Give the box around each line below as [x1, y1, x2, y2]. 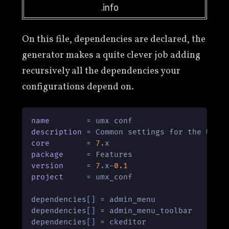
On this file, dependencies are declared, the [21, 32, 205, 46]
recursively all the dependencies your [21, 64, 180, 78]
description [31, 127, 82, 136]
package [31, 150, 64, 159]
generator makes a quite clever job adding [21, 48, 200, 62]
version [31, 161, 64, 170]
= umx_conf [63, 172, 133, 181]
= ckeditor [96, 217, 147, 226]
